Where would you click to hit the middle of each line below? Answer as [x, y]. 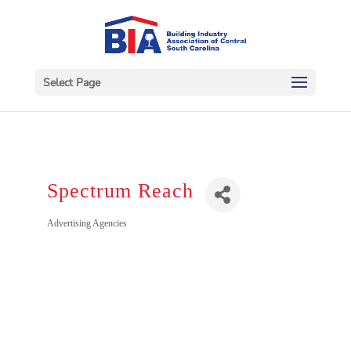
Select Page [71, 82]
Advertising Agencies [87, 223]
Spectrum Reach [120, 191]
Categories [106, 238]
